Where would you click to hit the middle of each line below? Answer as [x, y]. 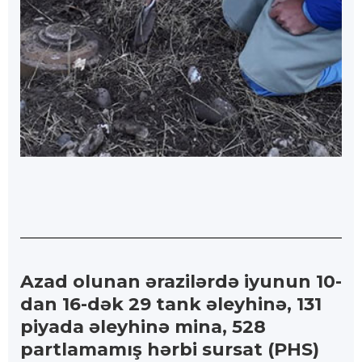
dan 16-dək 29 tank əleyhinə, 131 [171, 305]
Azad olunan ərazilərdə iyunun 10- [181, 282]
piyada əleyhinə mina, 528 [143, 327]
